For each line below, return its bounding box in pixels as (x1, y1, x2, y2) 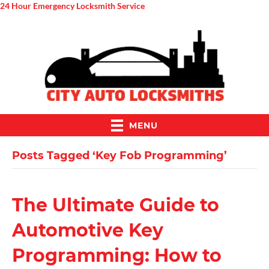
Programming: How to (12, 244, 222, 267)
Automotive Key (12, 219, 163, 242)
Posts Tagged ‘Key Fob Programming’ (12, 149, 227, 163)
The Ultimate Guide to (12, 194, 219, 217)
